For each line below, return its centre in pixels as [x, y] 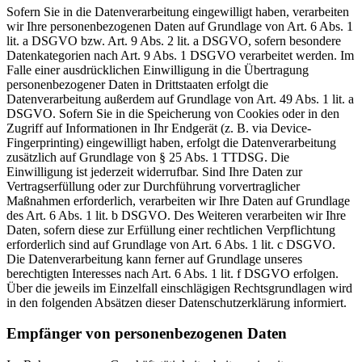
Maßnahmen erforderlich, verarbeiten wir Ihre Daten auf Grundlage [178, 200]
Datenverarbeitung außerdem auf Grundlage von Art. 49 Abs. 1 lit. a [180, 99]
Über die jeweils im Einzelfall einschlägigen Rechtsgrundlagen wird [179, 288]
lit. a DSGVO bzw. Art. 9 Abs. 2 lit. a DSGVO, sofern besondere [174, 40]
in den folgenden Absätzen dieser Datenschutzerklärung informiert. [177, 302]
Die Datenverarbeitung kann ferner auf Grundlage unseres [154, 259]
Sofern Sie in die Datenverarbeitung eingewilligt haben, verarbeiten [178, 11]
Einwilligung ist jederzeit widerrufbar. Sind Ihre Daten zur [154, 171]
